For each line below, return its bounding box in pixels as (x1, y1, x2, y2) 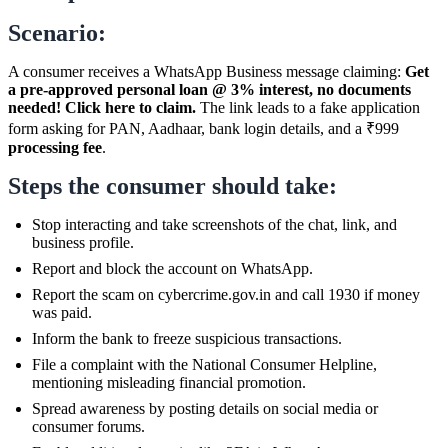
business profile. (32, 233, 134, 251)
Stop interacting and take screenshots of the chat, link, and (32, 215, 397, 233)
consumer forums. (32, 417, 145, 435)
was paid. (32, 303, 92, 321)
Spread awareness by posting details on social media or (32, 399, 378, 417)
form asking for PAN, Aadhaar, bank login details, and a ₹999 (8, 119, 399, 137)
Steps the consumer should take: (8, 172, 337, 199)
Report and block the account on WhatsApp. (32, 259, 313, 277)
